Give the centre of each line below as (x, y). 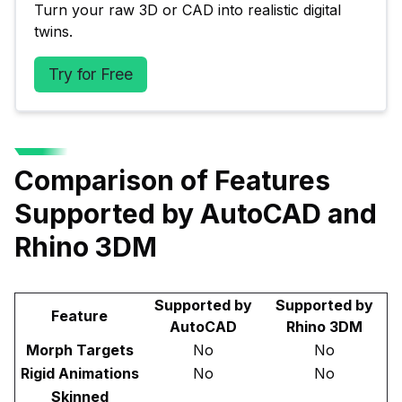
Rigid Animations (79, 373)
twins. (53, 31)
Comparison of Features (172, 180)
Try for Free (91, 74)
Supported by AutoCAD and (196, 213)
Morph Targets (79, 350)
